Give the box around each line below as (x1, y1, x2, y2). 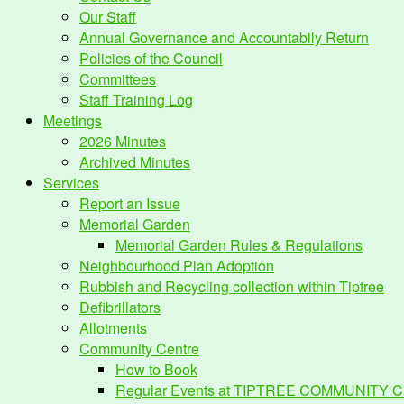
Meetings (43, 110, 102, 131)
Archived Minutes (79, 151, 190, 172)
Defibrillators (79, 297, 161, 317)
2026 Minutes (79, 131, 166, 151)
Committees (79, 69, 156, 89)
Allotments (79, 317, 147, 338)
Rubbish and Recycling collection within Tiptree (79, 276, 384, 297)
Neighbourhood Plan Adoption (79, 255, 274, 276)
